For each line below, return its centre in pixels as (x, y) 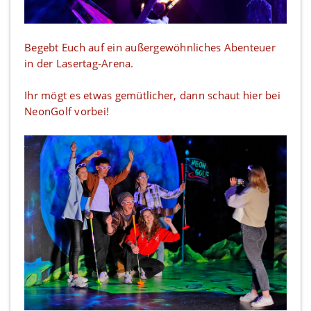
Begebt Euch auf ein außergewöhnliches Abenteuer (150, 47)
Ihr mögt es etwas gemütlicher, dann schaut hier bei (152, 95)
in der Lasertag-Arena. (79, 63)
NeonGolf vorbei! (67, 111)
